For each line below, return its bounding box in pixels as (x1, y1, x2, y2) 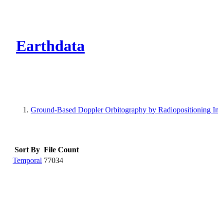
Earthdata (16, 37, 85, 55)
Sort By (15, 145, 40, 154)
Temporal (13, 156, 42, 164)
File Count (44, 145, 79, 154)
